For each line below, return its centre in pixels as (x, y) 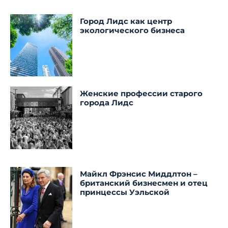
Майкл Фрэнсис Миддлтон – (139, 174)
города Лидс (107, 103)
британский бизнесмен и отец (144, 183)
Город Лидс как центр (126, 21)
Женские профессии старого (141, 94)
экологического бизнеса (133, 30)
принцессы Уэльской (125, 192)
